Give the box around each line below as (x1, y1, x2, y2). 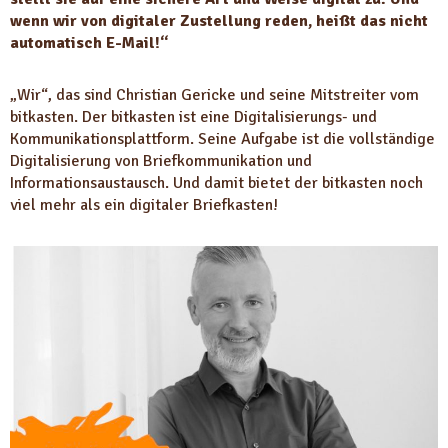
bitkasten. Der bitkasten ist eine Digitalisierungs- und (10, 106, 377, 127)
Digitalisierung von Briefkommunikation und (10, 150, 312, 171)
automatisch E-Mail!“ (10, 32, 168, 53)
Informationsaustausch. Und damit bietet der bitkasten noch (10, 172, 423, 193)
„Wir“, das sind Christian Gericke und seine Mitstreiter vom (10, 84, 419, 105)
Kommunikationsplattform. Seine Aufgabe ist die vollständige (10, 128, 435, 149)
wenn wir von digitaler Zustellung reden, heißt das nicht (10, 10, 428, 31)
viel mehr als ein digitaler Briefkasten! (10, 194, 278, 215)
